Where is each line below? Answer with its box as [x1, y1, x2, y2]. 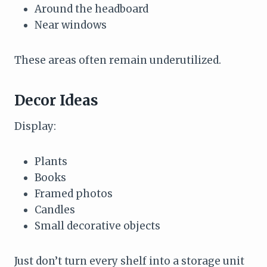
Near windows [35, 18, 107, 32]
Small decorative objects [35, 219, 160, 233]
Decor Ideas [14, 91, 98, 110]
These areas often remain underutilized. [14, 54, 221, 67]
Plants [35, 155, 67, 169]
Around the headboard [35, 2, 148, 16]
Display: [14, 120, 56, 133]
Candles [35, 203, 75, 217]
